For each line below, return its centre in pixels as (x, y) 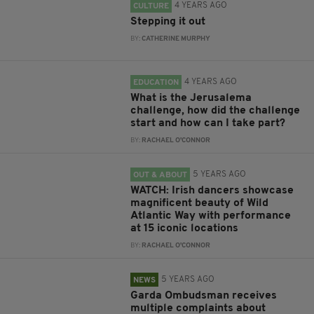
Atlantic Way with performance (211, 216)
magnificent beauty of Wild (200, 203)
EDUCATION (156, 83)
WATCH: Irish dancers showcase (212, 191)
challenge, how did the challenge (216, 111)
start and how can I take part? (208, 123)
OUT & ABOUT (161, 175)
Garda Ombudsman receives (204, 296)
